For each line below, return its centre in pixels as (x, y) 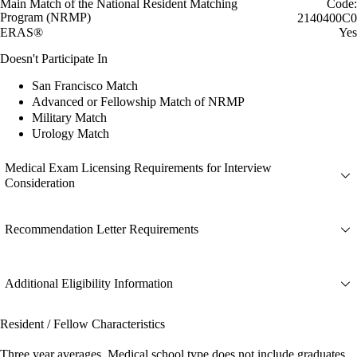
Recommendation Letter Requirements (102, 229)
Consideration (40, 182)
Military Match (69, 117)
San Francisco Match (85, 85)
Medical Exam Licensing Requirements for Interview (138, 167)
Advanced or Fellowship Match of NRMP (138, 101)
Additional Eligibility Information (89, 284)
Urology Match (71, 133)
